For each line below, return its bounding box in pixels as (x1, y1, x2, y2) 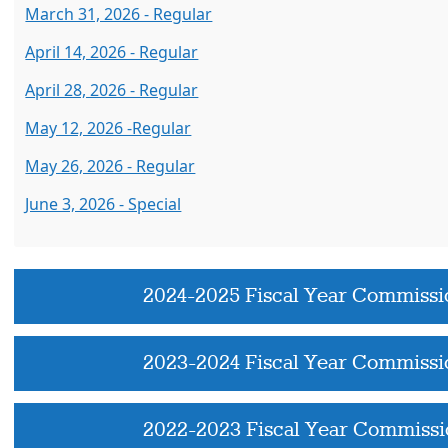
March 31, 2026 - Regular (25, 3, 213, 25)
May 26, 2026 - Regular (25, 155, 196, 177)
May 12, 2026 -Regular (25, 117, 192, 139)
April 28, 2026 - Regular (25, 79, 199, 101)
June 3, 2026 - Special (25, 193, 182, 215)
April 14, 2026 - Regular (25, 41, 199, 63)
